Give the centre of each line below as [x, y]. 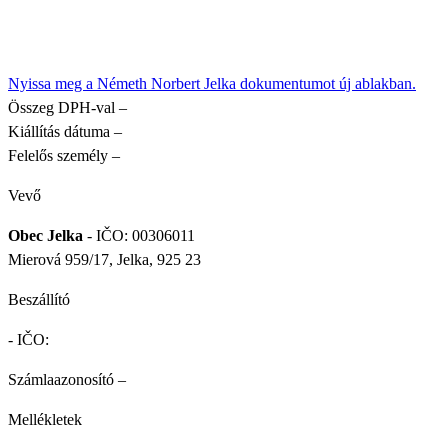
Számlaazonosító [61, 379]
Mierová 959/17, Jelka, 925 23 [104, 259]
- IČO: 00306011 [139, 235]
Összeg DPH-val [61, 107]
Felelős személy [58, 155]
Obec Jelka [45, 235]
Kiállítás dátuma [59, 131]
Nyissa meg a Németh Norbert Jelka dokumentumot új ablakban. [212, 83]
